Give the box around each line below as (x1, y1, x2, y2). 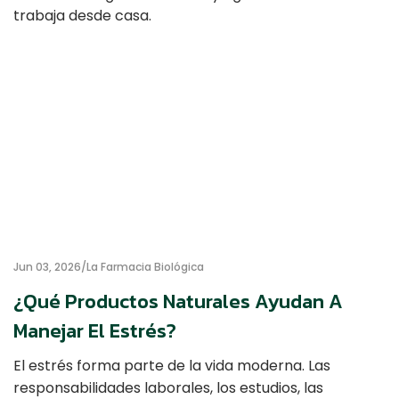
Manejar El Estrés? (13, 316, 176, 346)
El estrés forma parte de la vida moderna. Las (13, 355, 330, 376)
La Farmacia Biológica (86, 259, 204, 274)
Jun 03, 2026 (13, 259, 81, 274)
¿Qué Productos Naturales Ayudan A (13, 287, 343, 316)
